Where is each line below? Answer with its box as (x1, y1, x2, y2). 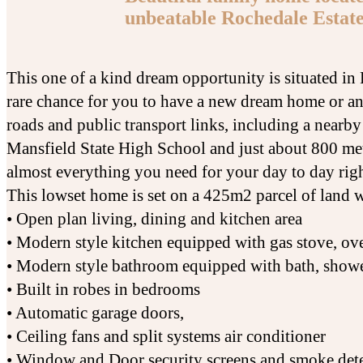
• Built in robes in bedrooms (6, 280, 200, 300)
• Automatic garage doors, (6, 303, 184, 323)
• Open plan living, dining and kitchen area (6, 209, 302, 229)
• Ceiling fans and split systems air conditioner (6, 327, 326, 347)
